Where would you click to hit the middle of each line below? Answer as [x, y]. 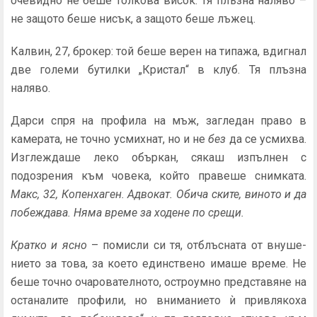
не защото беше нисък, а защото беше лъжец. [133, 19]
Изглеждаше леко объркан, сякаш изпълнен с [158, 157]
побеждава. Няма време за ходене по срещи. [127, 213]
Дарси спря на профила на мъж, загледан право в [158, 121]
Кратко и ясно [51, 245]
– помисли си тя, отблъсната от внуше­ [199, 245]
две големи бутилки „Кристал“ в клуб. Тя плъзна [158, 70]
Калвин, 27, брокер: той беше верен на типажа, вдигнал [158, 51]
